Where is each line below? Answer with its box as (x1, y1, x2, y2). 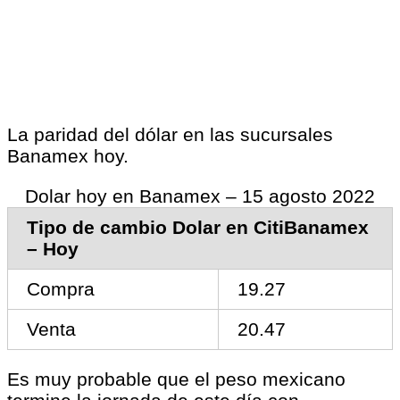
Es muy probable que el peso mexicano (7, 368, 346, 389)
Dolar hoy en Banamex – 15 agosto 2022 (25, 185, 375, 206)
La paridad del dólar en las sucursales (7, 124, 333, 146)
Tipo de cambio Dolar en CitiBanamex (26, 216, 369, 237)
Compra (26, 278, 95, 299)
